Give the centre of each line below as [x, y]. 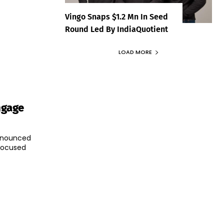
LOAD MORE [135, 52]
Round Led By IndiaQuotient [116, 29]
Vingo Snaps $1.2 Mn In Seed [116, 17]
